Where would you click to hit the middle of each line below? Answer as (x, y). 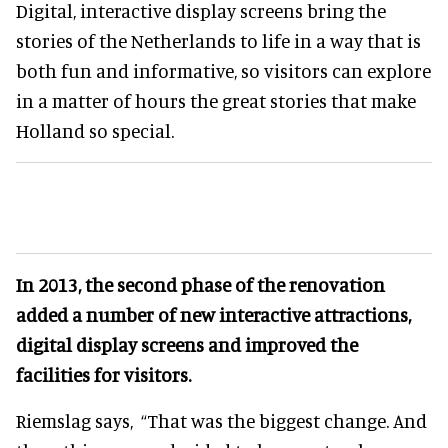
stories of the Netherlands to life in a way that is (218, 40)
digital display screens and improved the (187, 344)
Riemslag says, (78, 420)
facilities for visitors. (103, 374)
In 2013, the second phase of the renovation (200, 284)
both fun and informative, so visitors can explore (223, 70)
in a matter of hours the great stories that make (216, 100)
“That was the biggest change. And (284, 420)
